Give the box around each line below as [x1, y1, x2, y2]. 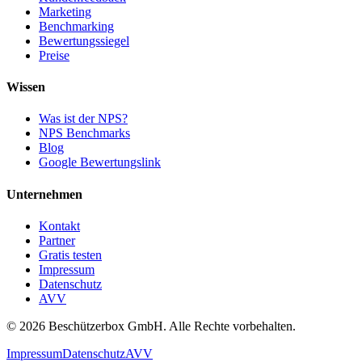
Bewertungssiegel [39, 33, 129, 48]
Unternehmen [6, 187, 82, 201]
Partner [39, 233, 75, 247]
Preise [39, 48, 69, 62]
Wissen [6, 80, 45, 95]
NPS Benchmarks [39, 126, 130, 141]
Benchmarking [39, 19, 114, 33]
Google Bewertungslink [39, 155, 161, 170]
